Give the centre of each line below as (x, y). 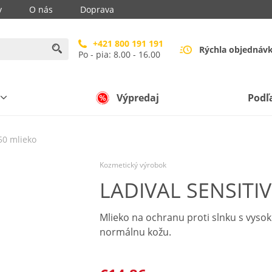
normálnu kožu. (135, 232)
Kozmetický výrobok (133, 165)
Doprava (97, 9)
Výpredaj (138, 97)
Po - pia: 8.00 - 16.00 (119, 54)
